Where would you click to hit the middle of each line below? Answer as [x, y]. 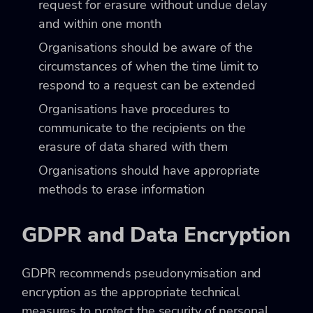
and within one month [100, 23]
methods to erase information [122, 189]
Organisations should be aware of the [146, 47]
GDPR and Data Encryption [156, 235]
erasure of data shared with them [133, 146]
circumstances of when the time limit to [148, 66]
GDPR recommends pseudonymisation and [142, 273]
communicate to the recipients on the [142, 128]
